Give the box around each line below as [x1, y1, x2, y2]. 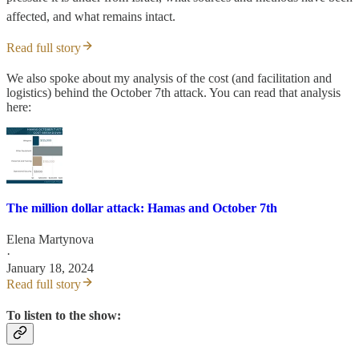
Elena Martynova [6, 232, 94, 246]
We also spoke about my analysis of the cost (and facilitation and [6, 71, 332, 86]
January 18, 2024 [6, 260, 94, 275]
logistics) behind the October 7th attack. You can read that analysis [6, 86, 341, 100]
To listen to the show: [6, 309, 121, 323]
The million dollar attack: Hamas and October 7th [6, 200, 277, 215]
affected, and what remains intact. [6, 10, 175, 24]
